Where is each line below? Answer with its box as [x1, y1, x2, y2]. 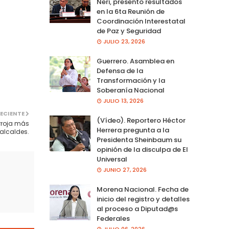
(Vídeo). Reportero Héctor [96, 116, 186, 125]
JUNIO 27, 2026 [103, 166, 147, 174]
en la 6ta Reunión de [96, 7, 165, 16]
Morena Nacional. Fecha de [96, 185, 189, 194]
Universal [96, 154, 127, 164]
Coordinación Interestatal [96, 16, 186, 26]
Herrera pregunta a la [96, 125, 169, 135]
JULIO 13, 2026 [103, 97, 144, 105]
